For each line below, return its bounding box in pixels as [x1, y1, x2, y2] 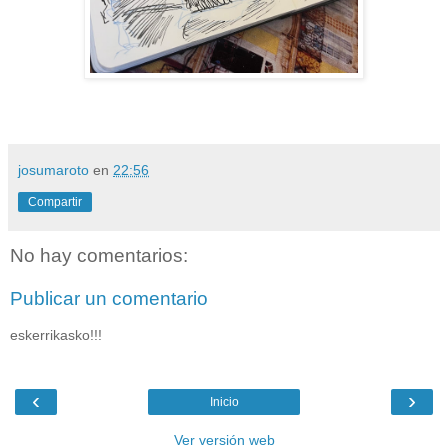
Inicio [209, 395, 239, 410]
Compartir [28, 194, 82, 209]
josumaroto [18, 161, 89, 178]
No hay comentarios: [10, 244, 188, 266]
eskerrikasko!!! [10, 326, 102, 343]
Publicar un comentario [10, 288, 208, 310]
